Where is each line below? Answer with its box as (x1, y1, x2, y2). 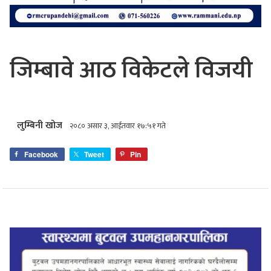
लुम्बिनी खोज (17, 117, 62, 134)
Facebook (24, 148, 58, 160)
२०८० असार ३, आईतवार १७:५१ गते (70, 119, 166, 132)
